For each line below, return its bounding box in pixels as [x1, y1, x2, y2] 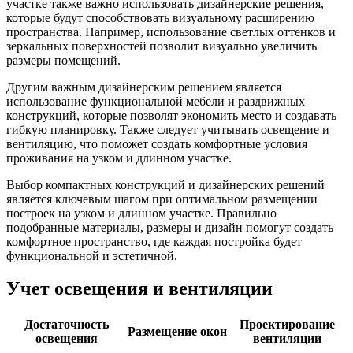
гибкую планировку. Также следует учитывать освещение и [6, 122, 329, 136]
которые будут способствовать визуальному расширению [6, 10, 314, 24]
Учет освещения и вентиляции [6, 278, 273, 299]
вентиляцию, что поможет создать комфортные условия [6, 136, 307, 150]
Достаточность [24, 318, 109, 332]
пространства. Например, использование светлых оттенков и [6, 24, 336, 39]
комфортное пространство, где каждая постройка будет [6, 234, 302, 248]
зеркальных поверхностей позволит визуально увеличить [6, 39, 317, 53]
